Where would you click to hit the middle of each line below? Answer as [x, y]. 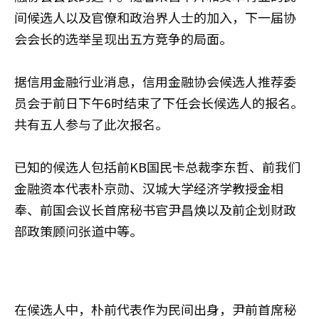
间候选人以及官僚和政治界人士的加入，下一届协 [155, 17]
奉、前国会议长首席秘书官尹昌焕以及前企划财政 [155, 209]
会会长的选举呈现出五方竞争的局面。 [123, 38]
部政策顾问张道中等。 [78, 230]
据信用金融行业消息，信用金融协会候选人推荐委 [155, 81]
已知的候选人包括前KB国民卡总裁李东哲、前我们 [157, 166]
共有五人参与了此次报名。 [91, 124]
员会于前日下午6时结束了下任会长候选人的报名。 [159, 102]
